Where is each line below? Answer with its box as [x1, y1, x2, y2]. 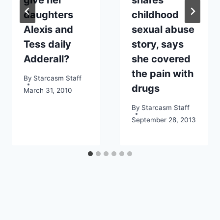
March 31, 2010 [24, 86, 72, 94]
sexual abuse [132, 23, 194, 35]
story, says [132, 38, 184, 50]
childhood [132, 8, 179, 21]
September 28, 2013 [132, 115, 196, 124]
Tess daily [24, 38, 71, 50]
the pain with [132, 67, 193, 80]
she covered [132, 53, 191, 65]
